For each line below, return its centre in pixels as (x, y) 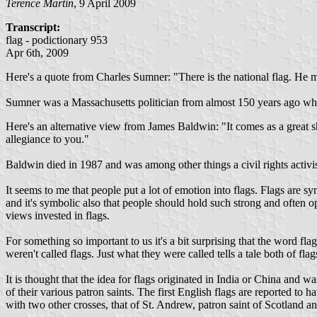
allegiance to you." (47, 139)
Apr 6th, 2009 (37, 52)
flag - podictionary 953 (57, 40)
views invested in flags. (58, 215)
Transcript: (33, 27)
